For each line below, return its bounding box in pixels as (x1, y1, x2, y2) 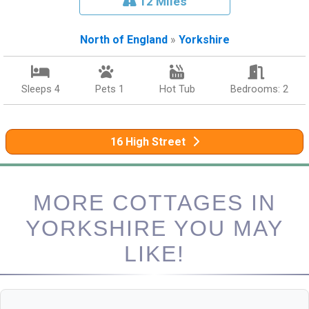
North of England (79, 33, 168, 47)
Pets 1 (94, 83, 124, 96)
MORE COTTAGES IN (33, 190, 276, 216)
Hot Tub (159, 83, 195, 96)
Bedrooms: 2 (230, 83, 288, 96)
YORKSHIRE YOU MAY (26, 216, 283, 241)
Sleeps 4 (21, 83, 60, 96)
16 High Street (110, 135, 186, 149)
